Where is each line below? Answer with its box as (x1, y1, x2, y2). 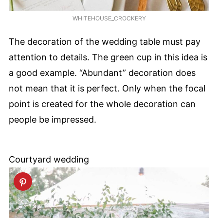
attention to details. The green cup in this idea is (9, 52, 207, 63)
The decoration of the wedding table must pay (9, 36, 200, 47)
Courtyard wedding (9, 154, 89, 165)
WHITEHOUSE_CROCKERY (72, 15, 146, 22)
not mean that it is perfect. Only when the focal (9, 83, 205, 94)
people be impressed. (9, 114, 96, 125)
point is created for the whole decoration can (9, 99, 196, 109)
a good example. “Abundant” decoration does (9, 68, 196, 78)
